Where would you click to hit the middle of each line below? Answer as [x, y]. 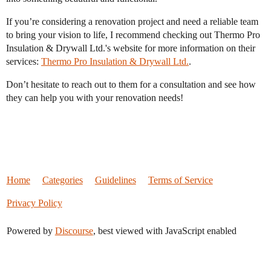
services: [24, 62]
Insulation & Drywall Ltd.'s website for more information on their [131, 48]
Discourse [74, 231]
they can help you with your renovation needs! [95, 98]
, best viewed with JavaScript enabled [165, 231]
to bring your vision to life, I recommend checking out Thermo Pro [133, 35]
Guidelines [115, 180]
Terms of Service [180, 180]
